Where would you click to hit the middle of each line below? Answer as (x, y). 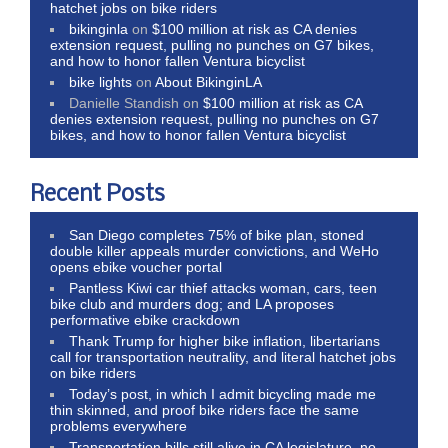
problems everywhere (118, 425)
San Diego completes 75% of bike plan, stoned (217, 234)
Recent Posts (97, 194)
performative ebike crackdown (145, 319)
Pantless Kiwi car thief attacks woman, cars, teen (223, 287)
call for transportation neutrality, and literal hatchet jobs (223, 356)
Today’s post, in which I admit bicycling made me (223, 393)
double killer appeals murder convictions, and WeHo (214, 250)
